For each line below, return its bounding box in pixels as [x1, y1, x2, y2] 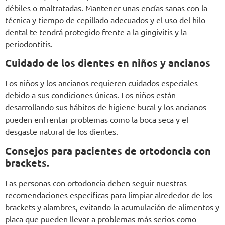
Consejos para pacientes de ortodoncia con [5, 144, 211, 157]
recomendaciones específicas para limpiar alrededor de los [5, 189, 212, 200]
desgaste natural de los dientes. [5, 126, 118, 137]
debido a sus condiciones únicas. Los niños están [5, 90, 176, 100]
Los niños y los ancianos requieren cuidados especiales [5, 78, 198, 88]
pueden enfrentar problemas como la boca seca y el [5, 114, 188, 125]
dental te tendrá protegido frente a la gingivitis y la [5, 26, 187, 37]
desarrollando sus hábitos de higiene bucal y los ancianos [5, 102, 206, 113]
